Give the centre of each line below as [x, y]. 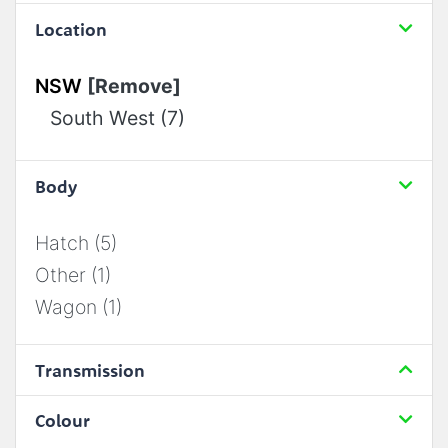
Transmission [89, 370]
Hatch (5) [75, 242]
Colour [62, 421]
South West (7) [117, 117]
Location [70, 29]
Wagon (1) [78, 306]
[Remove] [133, 85]
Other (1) [72, 274]
